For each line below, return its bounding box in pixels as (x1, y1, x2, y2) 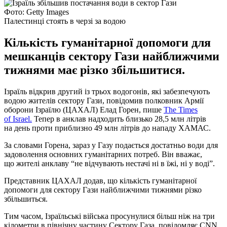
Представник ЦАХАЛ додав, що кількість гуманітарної (4, 176, 197, 185)
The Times (164, 105, 198, 114)
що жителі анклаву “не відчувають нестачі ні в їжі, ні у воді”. (4, 159, 215, 168)
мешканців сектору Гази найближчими (4, 49, 219, 63)
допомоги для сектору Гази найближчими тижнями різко (4, 185, 202, 194)
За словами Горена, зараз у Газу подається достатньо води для (4, 140, 218, 149)
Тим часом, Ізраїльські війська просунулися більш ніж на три (4, 211, 215, 220)
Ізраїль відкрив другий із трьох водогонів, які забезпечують (4, 87, 210, 96)
